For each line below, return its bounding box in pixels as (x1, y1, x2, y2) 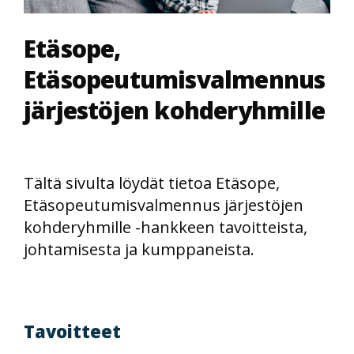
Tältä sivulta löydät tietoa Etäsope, (24, 172, 280, 194)
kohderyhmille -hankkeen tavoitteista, (24, 217, 307, 238)
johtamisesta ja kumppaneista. (24, 239, 254, 260)
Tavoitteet (24, 319, 121, 343)
